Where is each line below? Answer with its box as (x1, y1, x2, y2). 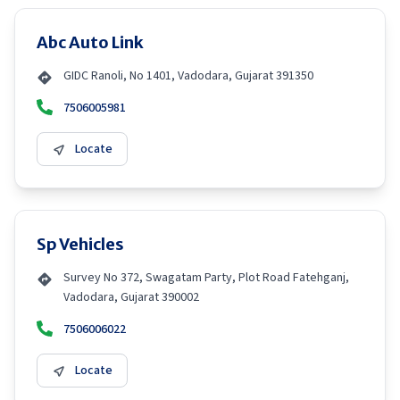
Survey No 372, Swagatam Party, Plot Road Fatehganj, (63, 269, 349, 287)
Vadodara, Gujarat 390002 (63, 288, 199, 306)
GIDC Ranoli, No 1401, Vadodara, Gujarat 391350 (63, 67, 313, 85)
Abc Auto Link (37, 32, 144, 53)
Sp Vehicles (37, 234, 124, 254)
